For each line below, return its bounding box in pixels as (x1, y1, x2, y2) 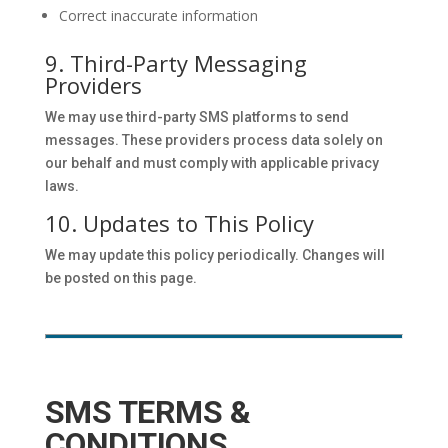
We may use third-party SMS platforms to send (44, 109, 349, 125)
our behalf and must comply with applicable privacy (44, 155, 379, 171)
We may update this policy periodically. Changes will (44, 247, 385, 263)
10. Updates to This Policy (44, 208, 314, 238)
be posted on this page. (44, 270, 197, 286)
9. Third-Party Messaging (44, 48, 307, 78)
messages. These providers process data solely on (44, 132, 383, 148)
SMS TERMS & (44, 393, 251, 431)
